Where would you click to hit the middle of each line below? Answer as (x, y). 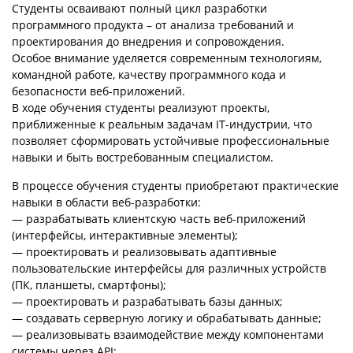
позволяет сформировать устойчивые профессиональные (171, 140)
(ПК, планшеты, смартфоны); (89, 284)
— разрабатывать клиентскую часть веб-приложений (159, 218)
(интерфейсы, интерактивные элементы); (125, 235)
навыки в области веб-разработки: (106, 202)
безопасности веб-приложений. (98, 91)
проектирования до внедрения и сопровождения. (148, 41)
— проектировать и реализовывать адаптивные (144, 251)
